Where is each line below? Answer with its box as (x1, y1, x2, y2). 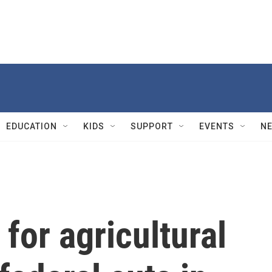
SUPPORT (131, 121, 173, 131)
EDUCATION (6, 121, 57, 131)
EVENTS (199, 121, 234, 131)
